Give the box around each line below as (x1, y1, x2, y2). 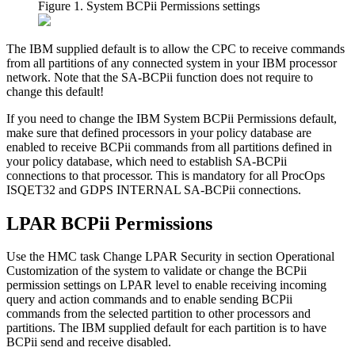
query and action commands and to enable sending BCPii (6, 292, 292, 307)
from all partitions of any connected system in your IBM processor (6, 55, 337, 70)
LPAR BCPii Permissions (6, 212, 212, 234)
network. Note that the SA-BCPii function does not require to (6, 70, 313, 84)
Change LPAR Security (103, 250, 222, 264)
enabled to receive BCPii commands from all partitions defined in (6, 139, 332, 154)
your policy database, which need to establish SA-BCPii (6, 154, 287, 168)
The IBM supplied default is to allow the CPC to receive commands (6, 41, 345, 55)
